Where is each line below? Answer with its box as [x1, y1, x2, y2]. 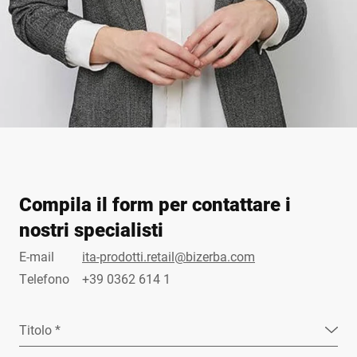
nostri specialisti [19, 217, 163, 243]
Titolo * [19, 321, 61, 339]
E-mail [19, 248, 54, 265]
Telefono [19, 270, 69, 288]
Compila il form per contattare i [19, 191, 291, 218]
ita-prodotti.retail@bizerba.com [82, 248, 255, 265]
